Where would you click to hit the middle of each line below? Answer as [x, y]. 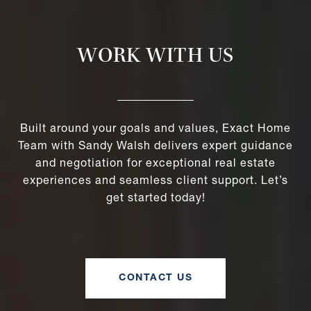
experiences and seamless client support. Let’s [155, 182]
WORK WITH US [155, 57]
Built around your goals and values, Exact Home [155, 129]
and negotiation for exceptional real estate [155, 164]
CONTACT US [155, 278]
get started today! [155, 199]
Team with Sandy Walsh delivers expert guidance [155, 147]
